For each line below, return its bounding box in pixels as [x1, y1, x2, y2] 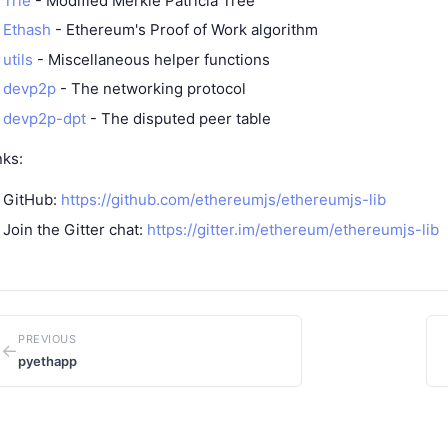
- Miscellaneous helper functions [33, 49, 270, 69]
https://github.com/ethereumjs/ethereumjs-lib [61, 190, 386, 209]
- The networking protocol [56, 79, 246, 98]
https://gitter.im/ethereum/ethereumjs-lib [147, 219, 439, 239]
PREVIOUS [18, 331, 76, 346]
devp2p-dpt [3, 108, 86, 128]
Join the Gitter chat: [3, 219, 147, 239]
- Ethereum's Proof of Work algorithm [51, 20, 318, 39]
